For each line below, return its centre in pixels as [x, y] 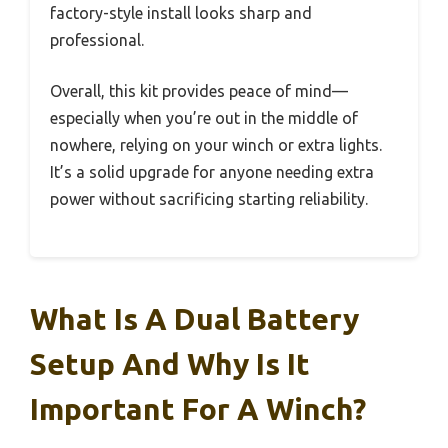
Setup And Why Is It [170, 363]
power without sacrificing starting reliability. [209, 198]
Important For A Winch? [198, 408]
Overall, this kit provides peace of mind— [199, 90]
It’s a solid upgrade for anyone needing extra [212, 171]
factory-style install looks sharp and [181, 12]
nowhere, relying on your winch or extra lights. [216, 144]
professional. [97, 39]
